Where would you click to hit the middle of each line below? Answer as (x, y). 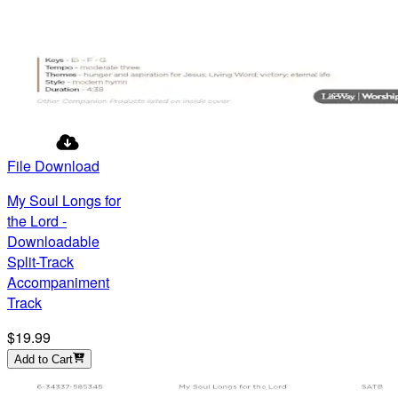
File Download (53, 165)
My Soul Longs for (64, 200)
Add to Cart (44, 359)
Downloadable (53, 241)
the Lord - (37, 220)
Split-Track (40, 261)
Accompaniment (58, 282)
